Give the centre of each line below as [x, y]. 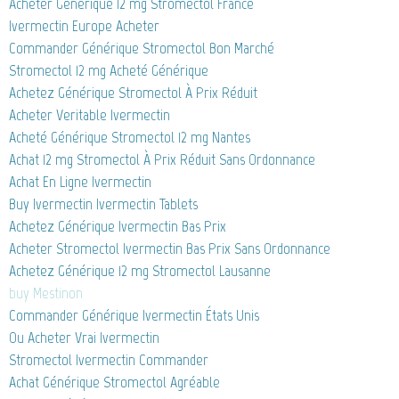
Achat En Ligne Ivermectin [80, 182]
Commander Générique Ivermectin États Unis [134, 316]
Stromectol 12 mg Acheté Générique [109, 71]
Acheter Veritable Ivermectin [90, 115]
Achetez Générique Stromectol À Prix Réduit [133, 93]
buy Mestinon [46, 293]
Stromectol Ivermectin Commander [109, 360]
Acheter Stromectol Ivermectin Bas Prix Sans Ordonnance [170, 249]
